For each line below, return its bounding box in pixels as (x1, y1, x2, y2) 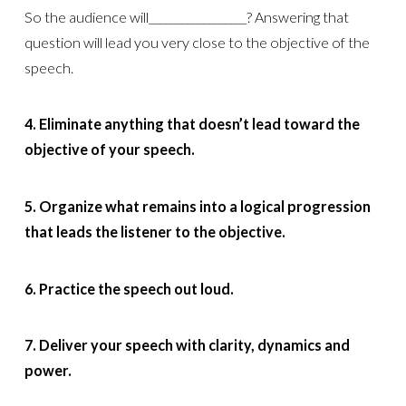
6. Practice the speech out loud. (24, 279, 234, 297)
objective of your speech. (24, 140, 195, 159)
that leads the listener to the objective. (24, 222, 285, 240)
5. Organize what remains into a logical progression (24, 197, 371, 215)
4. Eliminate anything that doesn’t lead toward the (24, 115, 360, 133)
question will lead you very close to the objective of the (24, 33, 370, 51)
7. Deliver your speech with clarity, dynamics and (24, 336, 350, 354)
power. (24, 362, 72, 380)
